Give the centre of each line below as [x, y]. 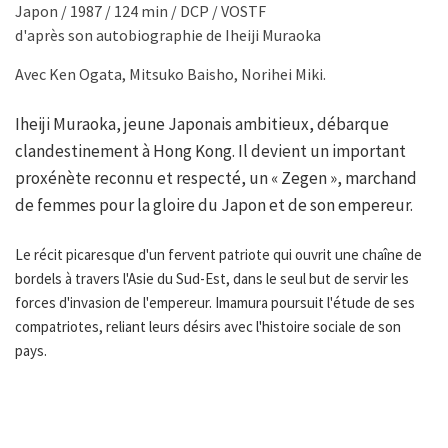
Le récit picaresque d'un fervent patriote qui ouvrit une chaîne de [218, 255]
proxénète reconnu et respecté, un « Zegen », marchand [216, 178]
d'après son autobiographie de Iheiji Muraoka [168, 35]
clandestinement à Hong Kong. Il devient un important [210, 151]
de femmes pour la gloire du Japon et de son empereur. [214, 205]
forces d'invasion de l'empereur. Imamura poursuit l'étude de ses [215, 303]
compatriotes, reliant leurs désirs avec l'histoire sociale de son [208, 327]
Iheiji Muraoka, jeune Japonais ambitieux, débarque [202, 124]
